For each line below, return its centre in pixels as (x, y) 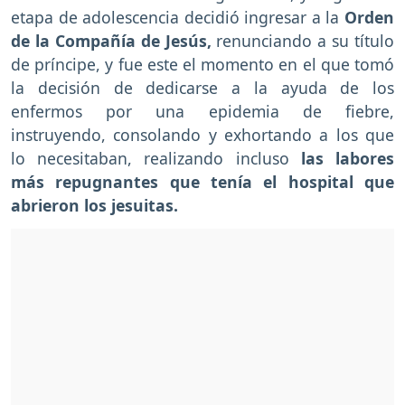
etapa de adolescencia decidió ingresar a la (178, 18)
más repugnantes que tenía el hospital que (202, 182)
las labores (348, 159)
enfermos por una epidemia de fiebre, (202, 112)
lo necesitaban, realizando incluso (156, 159)
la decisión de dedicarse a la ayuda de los (202, 88)
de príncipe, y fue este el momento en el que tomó (202, 65)
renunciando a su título (305, 41)
